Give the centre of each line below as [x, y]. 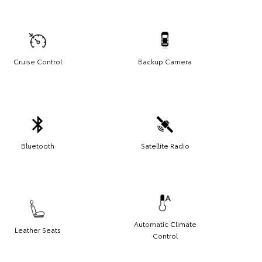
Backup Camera [165, 61]
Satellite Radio [165, 145]
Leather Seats [37, 229]
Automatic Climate [165, 223]
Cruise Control [37, 61]
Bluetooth [37, 145]
